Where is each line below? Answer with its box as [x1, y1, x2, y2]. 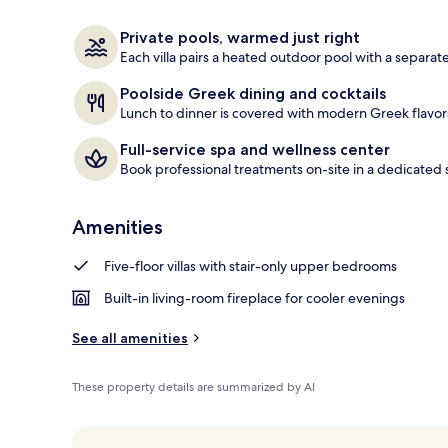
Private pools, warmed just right [120, 27, 360, 47]
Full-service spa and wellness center [120, 139, 390, 159]
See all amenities [72, 328, 188, 347]
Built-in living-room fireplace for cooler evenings [104, 288, 405, 307]
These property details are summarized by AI [72, 378, 315, 395]
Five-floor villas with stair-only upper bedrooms [104, 256, 397, 275]
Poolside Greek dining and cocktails [120, 83, 386, 103]
